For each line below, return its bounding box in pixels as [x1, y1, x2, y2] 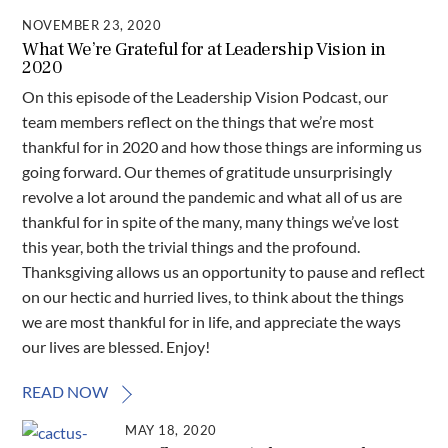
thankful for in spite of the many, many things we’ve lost [22, 211, 400, 231]
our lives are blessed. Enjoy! [22, 336, 211, 356]
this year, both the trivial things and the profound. [22, 236, 361, 256]
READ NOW [22, 382, 109, 402]
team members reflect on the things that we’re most [22, 111, 375, 131]
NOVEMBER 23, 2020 [22, 17, 162, 34]
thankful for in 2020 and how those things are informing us [22, 136, 423, 156]
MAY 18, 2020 [125, 422, 217, 439]
